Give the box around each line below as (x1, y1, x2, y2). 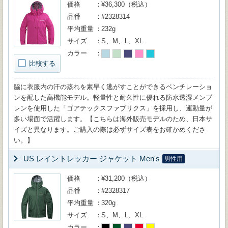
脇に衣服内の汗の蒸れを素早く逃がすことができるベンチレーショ (14, 83, 212, 91)
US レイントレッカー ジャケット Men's (23, 154, 160, 163)
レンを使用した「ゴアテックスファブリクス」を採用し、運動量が (14, 104, 212, 112)
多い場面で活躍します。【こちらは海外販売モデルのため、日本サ (14, 115, 212, 123)
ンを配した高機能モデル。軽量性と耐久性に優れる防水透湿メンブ (14, 94, 212, 101)
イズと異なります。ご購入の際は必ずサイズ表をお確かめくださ (14, 126, 206, 133)
